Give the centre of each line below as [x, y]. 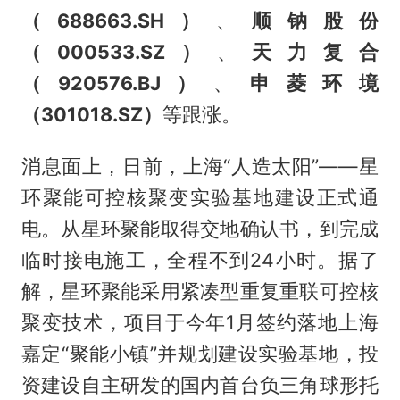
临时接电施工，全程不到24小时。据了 [200, 260]
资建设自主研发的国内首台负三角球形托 [200, 385]
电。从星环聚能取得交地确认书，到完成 [200, 229]
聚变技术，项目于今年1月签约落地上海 [200, 323]
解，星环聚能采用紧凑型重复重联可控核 [200, 292]
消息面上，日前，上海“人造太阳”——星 [200, 167]
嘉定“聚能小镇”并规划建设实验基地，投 [200, 354]
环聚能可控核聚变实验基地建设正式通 [200, 198]
